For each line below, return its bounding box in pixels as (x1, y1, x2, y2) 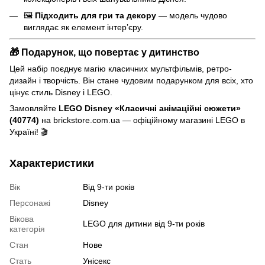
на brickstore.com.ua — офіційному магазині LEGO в (39, 115, 245, 125)
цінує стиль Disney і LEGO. (9, 87, 112, 97)
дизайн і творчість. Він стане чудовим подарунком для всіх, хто (9, 75, 253, 85)
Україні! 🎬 (9, 127, 48, 137)
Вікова (9, 214, 34, 224)
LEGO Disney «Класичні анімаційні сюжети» (59, 103, 241, 113)
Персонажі (9, 198, 50, 208)
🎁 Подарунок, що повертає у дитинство (9, 46, 199, 57)
